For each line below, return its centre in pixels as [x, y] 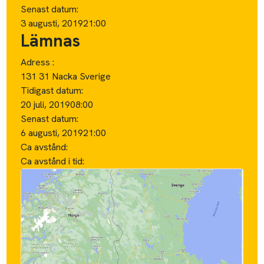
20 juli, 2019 [46, 104]
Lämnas [51, 40]
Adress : [38, 62]
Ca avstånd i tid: [54, 161]
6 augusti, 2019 [52, 133]
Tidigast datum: [52, 90]
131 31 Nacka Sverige [66, 76]
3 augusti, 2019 [52, 23]
